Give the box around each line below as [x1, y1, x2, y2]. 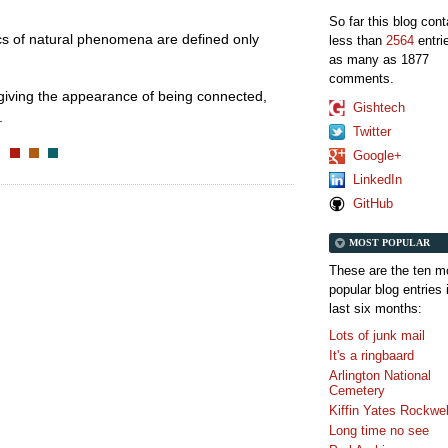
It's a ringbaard [329, 347, 414, 363]
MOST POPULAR [349, 236, 430, 248]
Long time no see [329, 422, 429, 438]
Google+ [353, 147, 402, 163]
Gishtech [353, 99, 405, 115]
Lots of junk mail [329, 327, 425, 343]
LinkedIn [353, 171, 402, 187]
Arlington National [329, 367, 431, 383]
